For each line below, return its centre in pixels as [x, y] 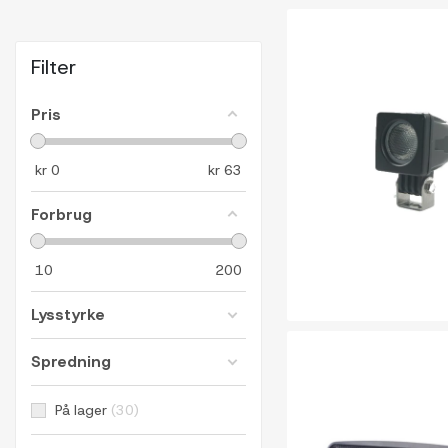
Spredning [71, 361]
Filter [53, 67]
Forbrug [61, 214]
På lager [81, 410]
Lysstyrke [68, 314]
